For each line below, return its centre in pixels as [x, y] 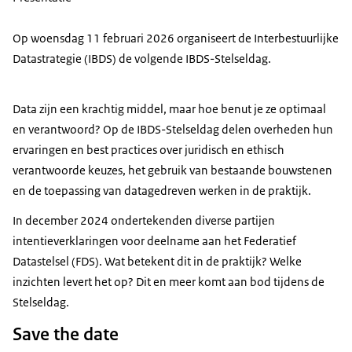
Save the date [66, 334]
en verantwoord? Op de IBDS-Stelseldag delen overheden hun [173, 130]
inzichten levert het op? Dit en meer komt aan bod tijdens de [169, 282]
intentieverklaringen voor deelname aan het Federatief [154, 241]
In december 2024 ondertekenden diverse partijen [144, 221]
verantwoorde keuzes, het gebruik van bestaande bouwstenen [172, 170]
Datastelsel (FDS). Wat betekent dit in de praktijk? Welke [157, 262]
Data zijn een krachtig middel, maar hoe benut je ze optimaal [169, 109]
